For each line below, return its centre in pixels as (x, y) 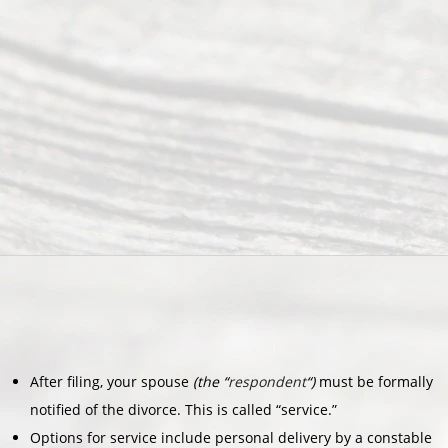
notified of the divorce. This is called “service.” (183, 409)
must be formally (374, 381)
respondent (267, 381)
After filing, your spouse (111, 381)
